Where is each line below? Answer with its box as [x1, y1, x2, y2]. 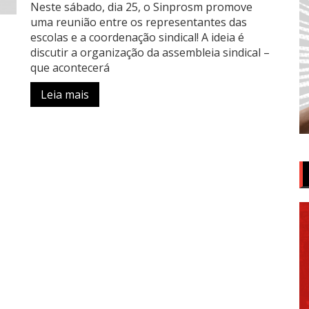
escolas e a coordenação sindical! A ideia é [30, 29, 244, 45]
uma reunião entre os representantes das [30, 14, 247, 30]
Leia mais [41, 86, 89, 102]
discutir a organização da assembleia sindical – [30, 44, 270, 60]
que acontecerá [30, 59, 110, 75]
